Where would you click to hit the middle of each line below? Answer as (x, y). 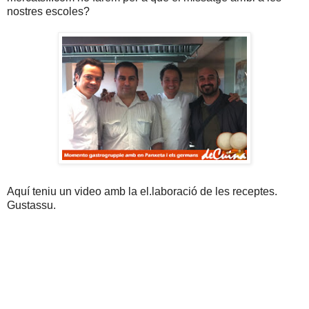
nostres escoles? (48, 12)
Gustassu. (31, 206)
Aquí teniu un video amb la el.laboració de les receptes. (142, 192)
